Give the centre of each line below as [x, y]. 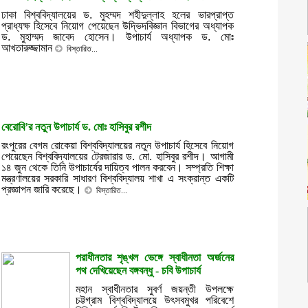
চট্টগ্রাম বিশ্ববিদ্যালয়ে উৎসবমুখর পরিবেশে [154, 300]
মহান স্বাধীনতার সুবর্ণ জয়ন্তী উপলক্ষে [154, 289]
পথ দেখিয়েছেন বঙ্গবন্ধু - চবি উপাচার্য [138, 271]
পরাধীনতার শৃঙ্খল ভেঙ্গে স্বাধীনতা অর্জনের [154, 257]
